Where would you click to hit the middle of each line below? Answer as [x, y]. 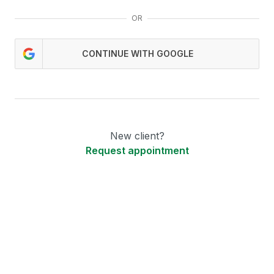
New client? [137, 136]
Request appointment [137, 150]
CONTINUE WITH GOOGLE [137, 54]
